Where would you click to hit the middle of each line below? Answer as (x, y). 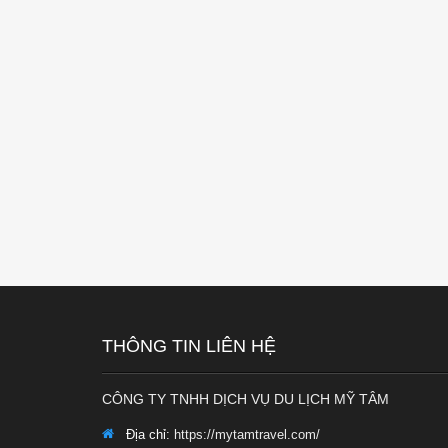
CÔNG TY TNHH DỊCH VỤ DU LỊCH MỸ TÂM (245, 399)
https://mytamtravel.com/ (245, 434)
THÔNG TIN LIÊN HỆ (189, 346)
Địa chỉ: (146, 434)
